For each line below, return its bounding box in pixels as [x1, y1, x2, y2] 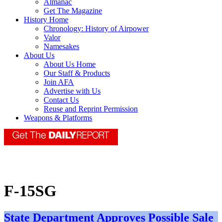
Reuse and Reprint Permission [44, 105, 138, 113]
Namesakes [44, 42, 79, 51]
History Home [24, 15, 68, 24]
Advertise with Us [44, 87, 101, 96]
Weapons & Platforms [24, 113, 92, 122]
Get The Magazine [44, 6, 102, 15]
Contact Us [44, 96, 79, 105]
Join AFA [44, 78, 74, 87]
